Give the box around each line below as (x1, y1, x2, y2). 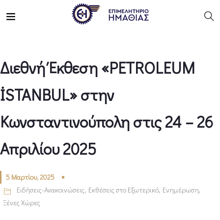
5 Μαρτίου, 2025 (6, 172, 55, 182)
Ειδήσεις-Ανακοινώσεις (17, 185, 84, 194)
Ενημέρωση (163, 185, 199, 194)
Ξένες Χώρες (3, 198, 40, 207)
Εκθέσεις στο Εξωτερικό (88, 185, 159, 194)
